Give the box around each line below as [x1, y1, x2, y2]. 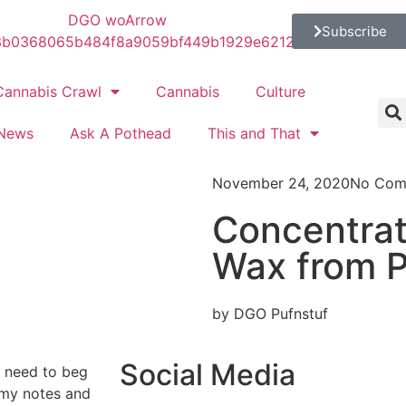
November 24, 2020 [212, 174, 350, 192]
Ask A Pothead [69, 124, 171, 142]
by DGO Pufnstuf [212, 304, 328, 323]
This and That [207, 124, 301, 142]
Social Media [120, 357, 295, 392]
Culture [255, 82, 305, 101]
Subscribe [321, 22, 387, 40]
